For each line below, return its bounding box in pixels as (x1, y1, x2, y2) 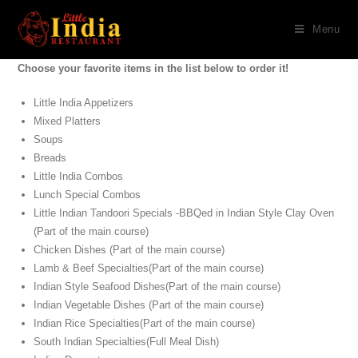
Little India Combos (34, 170, 124, 182)
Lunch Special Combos (34, 189, 141, 201)
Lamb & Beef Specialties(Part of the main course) (34, 262, 265, 274)
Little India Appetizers (34, 97, 134, 109)
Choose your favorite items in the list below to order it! (18, 62, 289, 74)
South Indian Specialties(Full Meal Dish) (34, 336, 220, 348)
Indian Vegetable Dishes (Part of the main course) (34, 299, 265, 311)
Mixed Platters (34, 115, 101, 127)
